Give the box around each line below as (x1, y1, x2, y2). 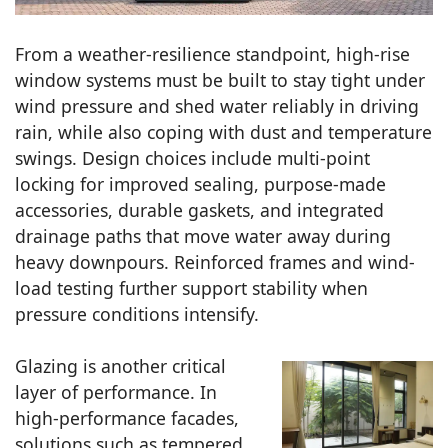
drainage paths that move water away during (15, 224, 391, 249)
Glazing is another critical (15, 354, 226, 379)
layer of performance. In (15, 380, 217, 405)
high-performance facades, (15, 406, 239, 431)
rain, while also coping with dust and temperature (15, 120, 432, 145)
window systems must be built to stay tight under (15, 68, 425, 93)
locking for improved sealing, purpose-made (15, 172, 386, 197)
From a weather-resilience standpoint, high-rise (15, 42, 410, 67)
